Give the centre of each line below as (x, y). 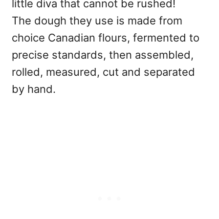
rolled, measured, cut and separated (103, 72)
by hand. (34, 89)
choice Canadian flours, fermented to (106, 38)
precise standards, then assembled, (103, 55)
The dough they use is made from (97, 21)
